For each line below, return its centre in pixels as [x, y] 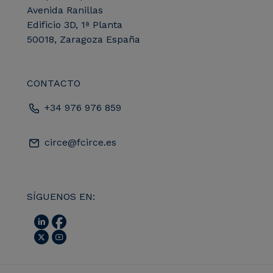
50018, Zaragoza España [83, 39]
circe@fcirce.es [79, 142]
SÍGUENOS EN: [61, 196]
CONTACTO [54, 83]
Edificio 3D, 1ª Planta [75, 24]
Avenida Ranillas [65, 10]
